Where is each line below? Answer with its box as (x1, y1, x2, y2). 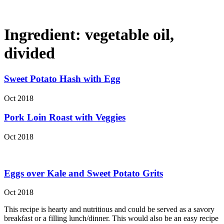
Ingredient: (4, 25, 85, 44)
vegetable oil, (85, 25, 174, 44)
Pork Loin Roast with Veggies (4, 112, 125, 123)
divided (4, 44, 55, 62)
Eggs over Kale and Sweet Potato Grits (4, 167, 163, 178)
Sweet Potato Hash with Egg (4, 73, 120, 84)
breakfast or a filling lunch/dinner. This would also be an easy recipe (4, 214, 218, 223)
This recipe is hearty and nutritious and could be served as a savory (4, 205, 214, 214)
